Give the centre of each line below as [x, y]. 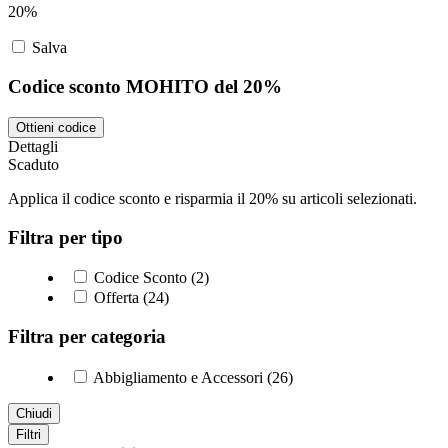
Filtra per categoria [87, 337]
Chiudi [34, 413]
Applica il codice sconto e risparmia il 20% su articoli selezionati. [212, 198]
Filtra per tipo [65, 237]
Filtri [28, 434]
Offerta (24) [129, 298]
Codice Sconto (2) [149, 278]
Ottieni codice [56, 127]
